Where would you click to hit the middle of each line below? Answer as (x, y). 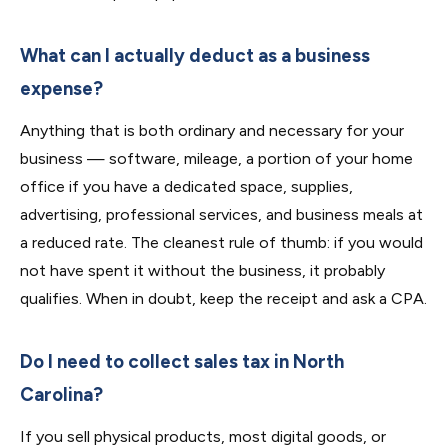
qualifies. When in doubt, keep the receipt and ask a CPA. (223, 298)
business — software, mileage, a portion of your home (216, 158)
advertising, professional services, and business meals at (221, 214)
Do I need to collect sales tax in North (182, 361)
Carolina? (61, 394)
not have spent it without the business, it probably (202, 270)
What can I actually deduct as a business (195, 55)
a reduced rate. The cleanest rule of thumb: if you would (221, 242)
